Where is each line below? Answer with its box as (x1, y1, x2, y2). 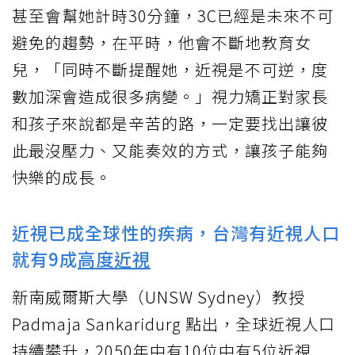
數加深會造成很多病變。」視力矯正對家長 (12, 85, 328, 109)
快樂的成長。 (12, 166, 112, 189)
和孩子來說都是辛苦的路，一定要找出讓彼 (12, 112, 328, 136)
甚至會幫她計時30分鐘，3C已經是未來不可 (12, 4, 334, 28)
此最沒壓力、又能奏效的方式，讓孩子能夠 (12, 139, 328, 162)
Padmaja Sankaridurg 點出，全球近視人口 (12, 312, 335, 336)
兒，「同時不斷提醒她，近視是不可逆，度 (12, 58, 328, 82)
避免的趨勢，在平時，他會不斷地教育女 (12, 31, 311, 55)
